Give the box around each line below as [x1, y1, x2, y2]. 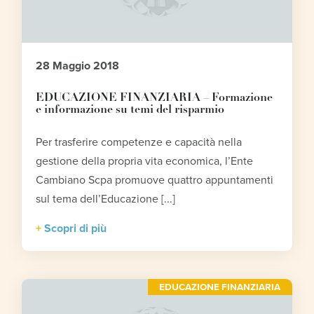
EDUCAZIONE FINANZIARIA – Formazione [36, 93, 273, 104]
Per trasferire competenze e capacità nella [36, 135, 243, 150]
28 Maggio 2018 [36, 59, 120, 74]
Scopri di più [44, 221, 107, 236]
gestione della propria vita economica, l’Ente [36, 154, 254, 169]
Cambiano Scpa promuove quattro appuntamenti [36, 173, 274, 188]
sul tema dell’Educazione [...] [36, 192, 176, 207]
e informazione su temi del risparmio [36, 104, 225, 116]
